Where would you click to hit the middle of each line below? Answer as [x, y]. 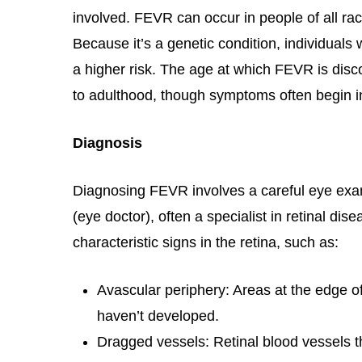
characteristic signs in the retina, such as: [206, 242]
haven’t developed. [158, 316]
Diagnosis [107, 143]
